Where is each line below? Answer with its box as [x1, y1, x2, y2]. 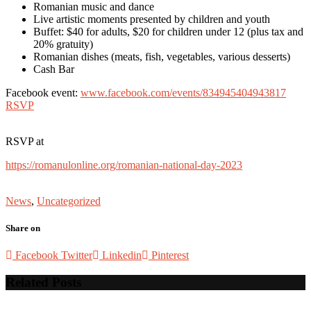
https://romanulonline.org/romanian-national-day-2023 [6, 158, 242, 171]
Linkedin [99, 249, 142, 261]
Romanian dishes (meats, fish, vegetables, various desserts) [33, 50, 290, 62]
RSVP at [6, 135, 44, 147]
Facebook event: [6, 86, 81, 99]
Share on [6, 222, 40, 233]
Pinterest [149, 249, 189, 261]
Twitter [58, 249, 92, 261]
